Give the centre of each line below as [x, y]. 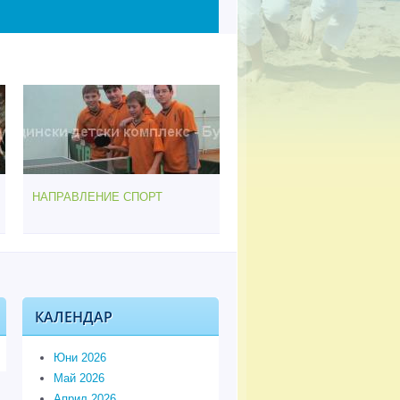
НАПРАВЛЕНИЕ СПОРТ [97, 196]
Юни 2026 [79, 357]
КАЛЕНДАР [74, 317]
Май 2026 [79, 378]
